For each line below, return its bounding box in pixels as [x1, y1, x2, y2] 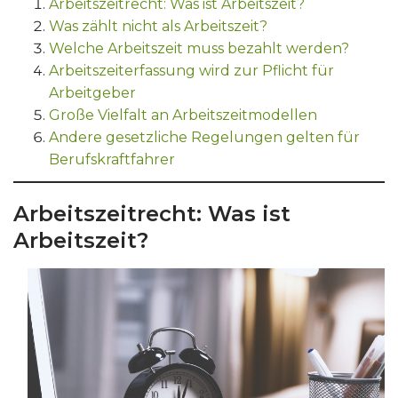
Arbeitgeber [49, 84, 136, 101]
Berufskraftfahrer [49, 151, 175, 168]
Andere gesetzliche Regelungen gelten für [49, 129, 360, 146]
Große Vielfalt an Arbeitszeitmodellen [49, 107, 317, 123]
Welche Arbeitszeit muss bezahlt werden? [49, 40, 349, 57]
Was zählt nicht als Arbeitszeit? [49, 18, 267, 35]
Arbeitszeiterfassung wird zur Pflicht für [49, 62, 334, 79]
